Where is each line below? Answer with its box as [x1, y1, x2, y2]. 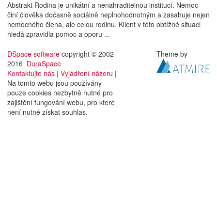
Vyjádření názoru [61, 68, 113, 78]
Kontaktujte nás [7, 68, 55, 78]
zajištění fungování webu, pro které [7, 97, 115, 107]
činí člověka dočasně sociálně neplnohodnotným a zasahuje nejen [7, 10, 210, 19]
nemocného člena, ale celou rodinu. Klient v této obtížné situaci [7, 19, 201, 29]
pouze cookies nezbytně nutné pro [7, 88, 113, 97]
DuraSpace [27, 59, 61, 68]
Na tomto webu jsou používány [7, 78, 102, 88]
